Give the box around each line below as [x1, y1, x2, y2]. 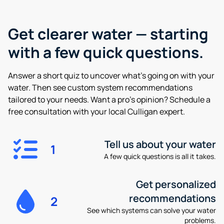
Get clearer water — [8, 23, 150, 44]
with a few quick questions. [8, 42, 203, 62]
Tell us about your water [104, 137, 216, 151]
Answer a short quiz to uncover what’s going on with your [8, 70, 214, 81]
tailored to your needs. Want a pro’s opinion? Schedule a [8, 94, 210, 105]
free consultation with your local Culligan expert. [8, 106, 185, 117]
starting [150, 23, 208, 44]
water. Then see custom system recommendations [8, 82, 192, 93]
